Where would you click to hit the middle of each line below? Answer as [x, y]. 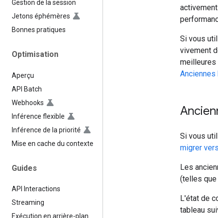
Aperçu [23, 75]
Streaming [28, 203]
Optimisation [35, 54]
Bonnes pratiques [39, 30]
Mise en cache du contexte [53, 143]
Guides [24, 168]
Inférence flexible [38, 116]
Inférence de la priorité [46, 130]
